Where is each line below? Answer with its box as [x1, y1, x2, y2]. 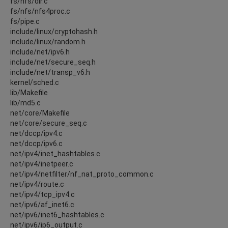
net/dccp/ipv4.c [10, 129, 63, 137]
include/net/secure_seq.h [10, 58, 96, 66]
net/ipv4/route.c [10, 180, 64, 188]
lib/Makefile [10, 88, 48, 97]
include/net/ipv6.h [10, 47, 70, 56]
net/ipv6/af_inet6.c [10, 200, 74, 209]
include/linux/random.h [10, 37, 85, 46]
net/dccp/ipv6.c [10, 139, 63, 148]
